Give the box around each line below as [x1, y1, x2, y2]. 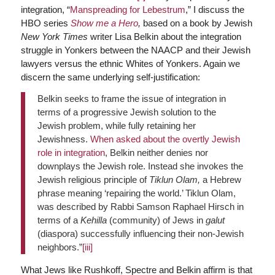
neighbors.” [37, 241, 82, 252]
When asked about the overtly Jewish [90, 133, 240, 144]
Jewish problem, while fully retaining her [37, 120, 196, 131]
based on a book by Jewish [140, 18, 252, 28]
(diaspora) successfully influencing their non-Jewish [37, 228, 244, 239]
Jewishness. [37, 133, 90, 144]
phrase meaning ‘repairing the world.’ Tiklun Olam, [37, 187, 236, 198]
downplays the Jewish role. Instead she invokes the [37, 160, 243, 171]
